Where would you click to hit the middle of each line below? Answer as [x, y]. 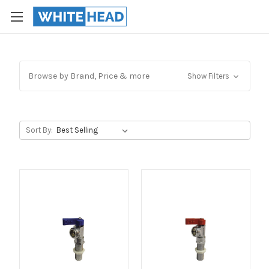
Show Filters [210, 76]
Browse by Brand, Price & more [89, 76]
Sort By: [40, 130]
